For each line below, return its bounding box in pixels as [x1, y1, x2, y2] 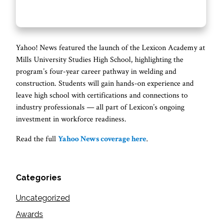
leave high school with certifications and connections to [16, 90, 188, 101]
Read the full [16, 134, 58, 144]
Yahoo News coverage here [58, 134, 146, 144]
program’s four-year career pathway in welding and [16, 66, 176, 77]
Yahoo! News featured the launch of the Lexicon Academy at [16, 43, 205, 53]
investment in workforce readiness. [16, 114, 126, 124]
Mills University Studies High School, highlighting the [16, 55, 183, 65]
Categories [16, 173, 61, 182]
